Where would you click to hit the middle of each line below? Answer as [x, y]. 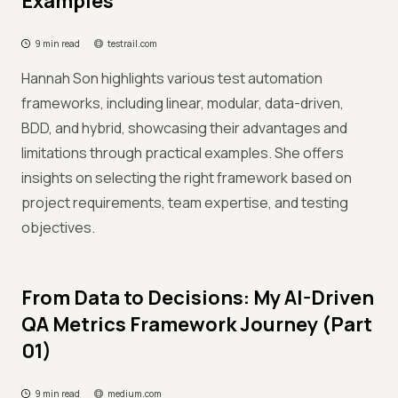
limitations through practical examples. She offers [183, 153]
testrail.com [132, 44]
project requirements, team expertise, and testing [185, 203]
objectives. [58, 227]
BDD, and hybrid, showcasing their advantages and [184, 128]
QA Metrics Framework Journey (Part [197, 324]
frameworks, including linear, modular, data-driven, [183, 103]
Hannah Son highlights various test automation [172, 78]
